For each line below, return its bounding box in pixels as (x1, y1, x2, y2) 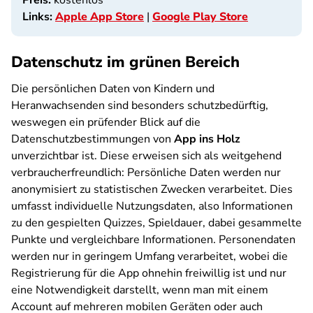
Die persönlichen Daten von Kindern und (11, 81, 214, 96)
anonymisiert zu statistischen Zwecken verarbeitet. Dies (11, 182, 293, 197)
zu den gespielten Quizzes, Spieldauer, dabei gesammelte (11, 215, 302, 231)
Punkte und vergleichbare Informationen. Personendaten (11, 232, 296, 247)
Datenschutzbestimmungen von (11, 131, 174, 147)
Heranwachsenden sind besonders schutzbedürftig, (11, 98, 268, 113)
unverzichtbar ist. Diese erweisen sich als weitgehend (11, 148, 282, 163)
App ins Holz (174, 131, 240, 147)
